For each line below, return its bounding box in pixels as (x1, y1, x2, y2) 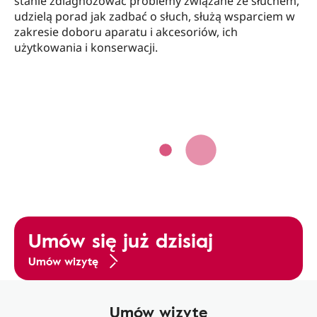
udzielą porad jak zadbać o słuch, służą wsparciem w (14, 8, 295, 25)
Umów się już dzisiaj (28, 225, 213, 255)
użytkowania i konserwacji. (14, 40, 158, 56)
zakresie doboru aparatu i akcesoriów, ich (14, 24, 238, 40)
